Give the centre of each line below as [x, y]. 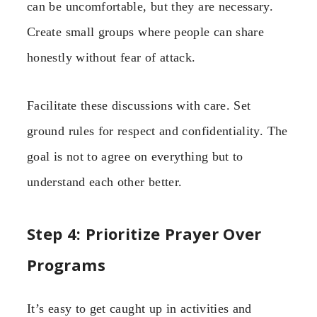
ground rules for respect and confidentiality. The [157, 131]
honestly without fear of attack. [111, 57]
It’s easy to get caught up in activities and [139, 308]
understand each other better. [105, 182]
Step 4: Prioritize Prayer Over [144, 233]
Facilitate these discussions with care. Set [139, 106]
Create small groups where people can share [146, 31]
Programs [66, 264]
